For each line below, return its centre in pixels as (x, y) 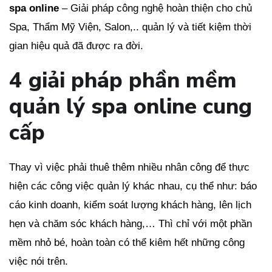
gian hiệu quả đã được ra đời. (76, 46)
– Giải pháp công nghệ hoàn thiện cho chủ (155, 8)
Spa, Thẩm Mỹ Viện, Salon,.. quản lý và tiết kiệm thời (130, 27)
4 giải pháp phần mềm (123, 80)
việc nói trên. (39, 261)
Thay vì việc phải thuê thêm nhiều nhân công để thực (129, 167)
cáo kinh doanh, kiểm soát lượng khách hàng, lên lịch (130, 205)
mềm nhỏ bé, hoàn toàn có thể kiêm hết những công (127, 242)
